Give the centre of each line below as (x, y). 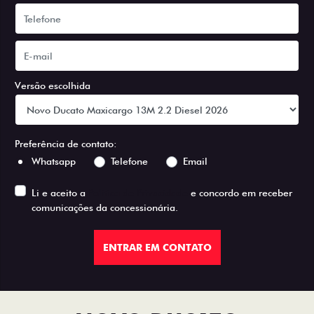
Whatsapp (54, 161)
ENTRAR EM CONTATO (157, 247)
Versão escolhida (53, 86)
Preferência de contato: (66, 144)
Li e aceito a (60, 193)
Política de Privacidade (138, 193)
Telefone (129, 161)
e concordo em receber (240, 193)
